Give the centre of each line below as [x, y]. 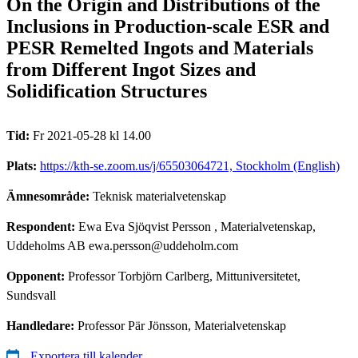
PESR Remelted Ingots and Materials [160, 48]
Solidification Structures [107, 91]
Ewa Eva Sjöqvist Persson [145, 226]
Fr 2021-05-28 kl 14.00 [92, 135]
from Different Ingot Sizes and [131, 69]
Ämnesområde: [50, 196]
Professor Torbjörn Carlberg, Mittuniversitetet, [184, 276]
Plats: [23, 165]
